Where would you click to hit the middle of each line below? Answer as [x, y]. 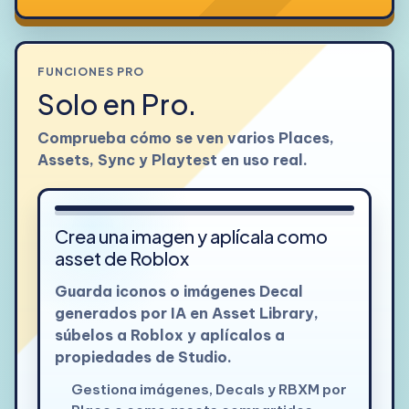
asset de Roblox [121, 257]
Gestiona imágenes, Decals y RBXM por [209, 389]
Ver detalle [296, 183]
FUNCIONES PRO [91, 72]
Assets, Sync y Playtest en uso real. [172, 159]
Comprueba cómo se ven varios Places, [185, 137]
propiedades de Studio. [143, 357]
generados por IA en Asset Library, [186, 313]
